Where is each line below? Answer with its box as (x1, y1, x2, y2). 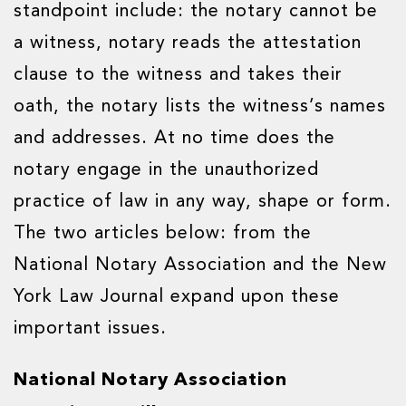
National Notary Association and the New (14, 256, 387, 275)
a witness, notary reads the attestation (14, 34, 362, 53)
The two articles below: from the (14, 225, 312, 243)
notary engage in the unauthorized (14, 161, 319, 179)
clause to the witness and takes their (14, 66, 343, 84)
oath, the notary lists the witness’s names (14, 98, 386, 116)
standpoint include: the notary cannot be (14, 3, 378, 21)
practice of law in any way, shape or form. (14, 193, 391, 211)
